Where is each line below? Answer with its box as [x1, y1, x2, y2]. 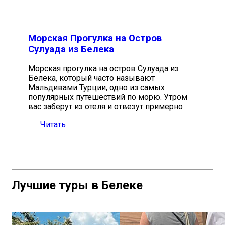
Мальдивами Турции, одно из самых [28, 83, 165, 93]
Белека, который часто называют [28, 73, 155, 83]
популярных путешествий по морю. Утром [28, 92, 187, 102]
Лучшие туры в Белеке [12, 178, 143, 193]
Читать [40, 120, 66, 130]
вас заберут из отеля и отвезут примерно [28, 102, 183, 112]
